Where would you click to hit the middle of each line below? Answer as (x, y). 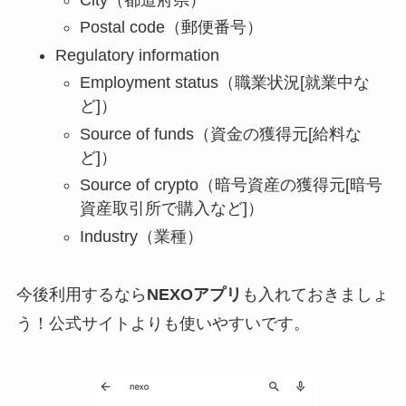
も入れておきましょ (315, 295)
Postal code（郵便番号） (171, 28)
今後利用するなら (81, 295)
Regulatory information (137, 55)
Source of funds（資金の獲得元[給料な (220, 134)
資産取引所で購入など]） (171, 209)
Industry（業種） (141, 236)
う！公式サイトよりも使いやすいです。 (163, 324)
